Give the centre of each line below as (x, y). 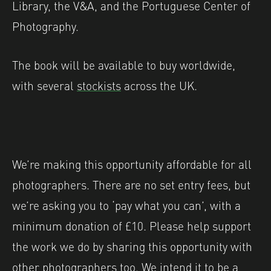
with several (44, 85)
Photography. (45, 25)
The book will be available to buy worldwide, (124, 64)
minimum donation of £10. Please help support (132, 225)
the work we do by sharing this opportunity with (132, 245)
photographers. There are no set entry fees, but (131, 184)
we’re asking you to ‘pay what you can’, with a (126, 204)
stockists (99, 85)
